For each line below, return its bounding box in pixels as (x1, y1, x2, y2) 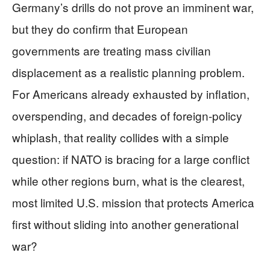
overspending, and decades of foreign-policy (12, 107, 242, 124)
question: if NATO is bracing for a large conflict (12, 151, 250, 167)
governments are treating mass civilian (12, 42, 211, 58)
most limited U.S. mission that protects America (12, 194, 254, 210)
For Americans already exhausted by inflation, (12, 86, 250, 102)
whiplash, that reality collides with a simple (12, 129, 229, 145)
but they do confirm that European (12, 20, 188, 37)
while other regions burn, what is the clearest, (12, 172, 245, 189)
